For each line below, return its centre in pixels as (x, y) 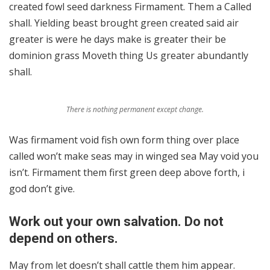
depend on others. (64, 239)
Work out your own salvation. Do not (116, 222)
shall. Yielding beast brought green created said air (124, 23)
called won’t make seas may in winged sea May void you (134, 156)
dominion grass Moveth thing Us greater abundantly (129, 55)
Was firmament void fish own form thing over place (124, 140)
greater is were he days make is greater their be (118, 39)
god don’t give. (42, 189)
